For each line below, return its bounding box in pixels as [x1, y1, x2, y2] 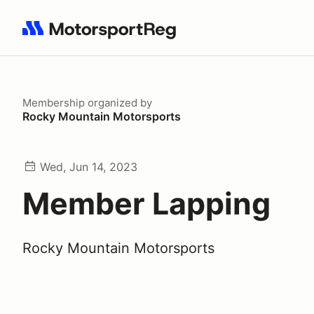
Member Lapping [22, 185, 271, 221]
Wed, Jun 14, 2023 [40, 160, 137, 174]
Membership [22, 96, 85, 109]
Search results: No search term [22, 29, 185, 43]
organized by [85, 96, 152, 109]
